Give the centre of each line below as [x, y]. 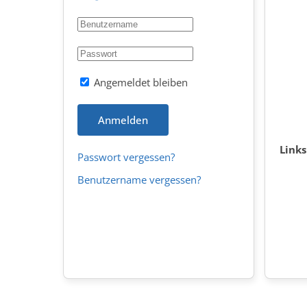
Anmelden [123, 120]
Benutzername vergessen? [139, 180]
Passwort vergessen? [126, 157]
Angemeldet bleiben [139, 82]
